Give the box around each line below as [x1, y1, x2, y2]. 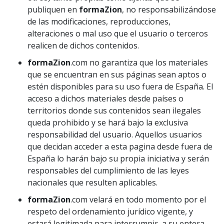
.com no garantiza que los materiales [70, 57, 208, 68]
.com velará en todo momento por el [70, 194, 206, 205]
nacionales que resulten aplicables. [27, 177, 157, 188]
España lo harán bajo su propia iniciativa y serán [27, 153, 209, 164]
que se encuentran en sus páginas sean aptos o [27, 69, 206, 80]
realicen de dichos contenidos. [27, 40, 139, 51]
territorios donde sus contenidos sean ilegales [27, 105, 201, 116]
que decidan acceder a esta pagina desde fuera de [27, 141, 212, 152]
